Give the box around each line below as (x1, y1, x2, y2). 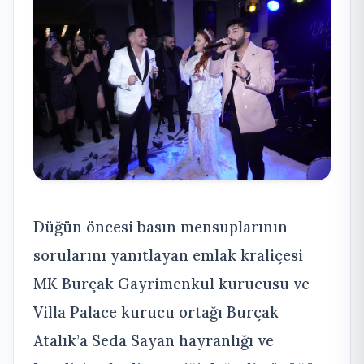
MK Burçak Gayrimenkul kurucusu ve (33, 274, 310, 294)
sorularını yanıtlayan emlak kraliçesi (33, 245, 303, 266)
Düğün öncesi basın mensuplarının (33, 217, 288, 237)
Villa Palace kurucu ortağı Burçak (33, 302, 279, 323)
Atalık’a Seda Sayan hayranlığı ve (33, 331, 274, 351)
